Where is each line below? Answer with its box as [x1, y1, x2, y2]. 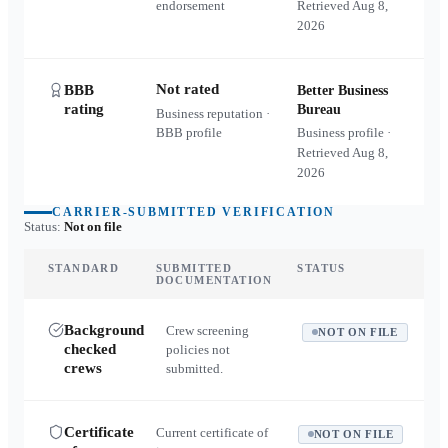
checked [64, 341, 116, 357]
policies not [166, 342, 230, 357]
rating [64, 101, 104, 117]
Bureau [297, 102, 342, 117]
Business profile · [297, 125, 392, 140]
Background [64, 322, 144, 338]
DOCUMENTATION [155, 274, 273, 286]
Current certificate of [156, 425, 268, 440]
